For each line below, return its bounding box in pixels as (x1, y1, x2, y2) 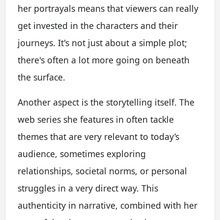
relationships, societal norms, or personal (18, 165, 187, 177)
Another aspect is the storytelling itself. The (18, 96, 194, 108)
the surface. (18, 71, 65, 83)
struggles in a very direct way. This (18, 182, 158, 194)
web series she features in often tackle (18, 113, 174, 125)
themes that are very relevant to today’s (18, 130, 179, 142)
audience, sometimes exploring (18, 147, 146, 160)
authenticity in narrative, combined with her (18, 199, 197, 211)
